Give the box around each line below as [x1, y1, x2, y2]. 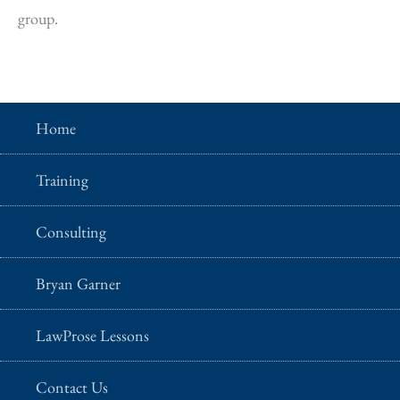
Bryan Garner [36, 273, 121, 295]
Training [36, 170, 88, 191]
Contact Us [36, 377, 108, 398]
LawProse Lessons [36, 325, 149, 346]
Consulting [36, 221, 106, 243]
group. [18, 7, 58, 29]
